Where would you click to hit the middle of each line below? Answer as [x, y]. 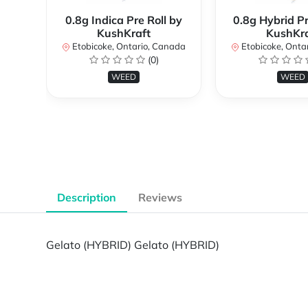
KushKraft [124, 33]
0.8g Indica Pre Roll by [124, 20]
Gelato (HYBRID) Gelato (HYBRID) [133, 244]
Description [87, 198]
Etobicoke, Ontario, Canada [128, 46]
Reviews [160, 198]
